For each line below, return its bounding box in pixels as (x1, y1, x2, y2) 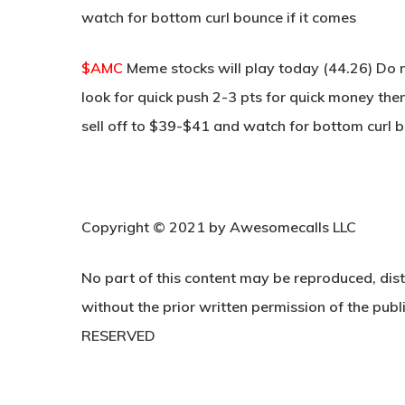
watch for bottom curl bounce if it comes (81, 8, 356, 26)
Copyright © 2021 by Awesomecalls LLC (81, 218, 356, 236)
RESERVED (81, 326, 155, 344)
